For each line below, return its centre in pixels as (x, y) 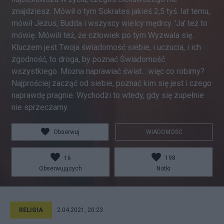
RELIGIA (31, 210)
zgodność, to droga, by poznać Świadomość (88, 59)
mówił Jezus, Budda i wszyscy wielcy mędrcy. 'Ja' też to (109, 23)
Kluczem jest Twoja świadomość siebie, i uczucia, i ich (106, 47)
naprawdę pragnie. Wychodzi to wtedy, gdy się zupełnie (108, 95)
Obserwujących (60, 168)
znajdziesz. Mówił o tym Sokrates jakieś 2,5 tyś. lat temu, (111, 11)
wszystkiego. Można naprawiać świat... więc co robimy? (108, 71)
